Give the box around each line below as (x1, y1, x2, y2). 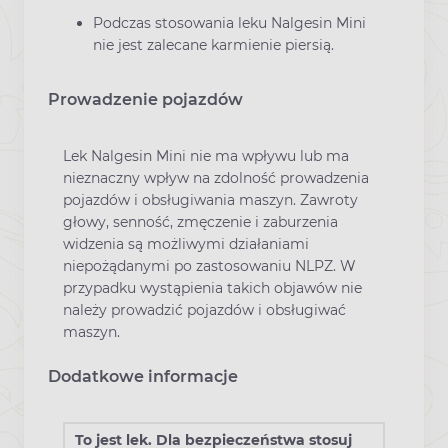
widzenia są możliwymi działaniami (63, 235, 309, 254)
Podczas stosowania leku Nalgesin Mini (93, 14, 366, 33)
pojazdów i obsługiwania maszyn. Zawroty (63, 191, 358, 210)
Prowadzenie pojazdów (48, 90, 243, 110)
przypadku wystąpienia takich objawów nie (63, 279, 362, 298)
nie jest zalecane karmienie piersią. (93, 36, 334, 55)
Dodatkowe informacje (48, 366, 238, 386)
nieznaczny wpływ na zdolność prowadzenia (63, 169, 369, 188)
